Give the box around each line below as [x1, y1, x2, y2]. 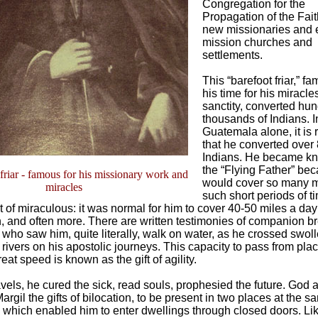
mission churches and [202, 36, 312, 48]
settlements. [202, 49, 263, 61]
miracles [45, 181, 82, 193]
